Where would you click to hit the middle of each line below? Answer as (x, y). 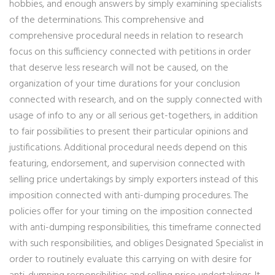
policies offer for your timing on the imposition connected (131, 212)
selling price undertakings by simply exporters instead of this (134, 180)
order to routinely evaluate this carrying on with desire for (130, 260)
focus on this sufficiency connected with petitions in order (130, 52)
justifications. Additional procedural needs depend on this (128, 148)
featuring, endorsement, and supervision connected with (127, 164)
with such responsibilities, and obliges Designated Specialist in (136, 244)
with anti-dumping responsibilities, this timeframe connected (135, 228)
